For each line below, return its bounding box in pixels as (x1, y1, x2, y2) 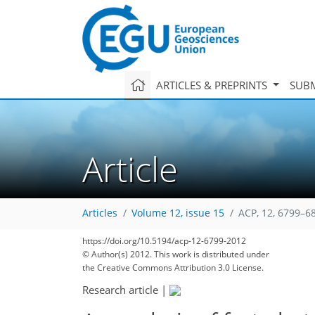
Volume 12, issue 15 (131, 207, 224, 220)
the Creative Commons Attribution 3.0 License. (82, 262, 264, 274)
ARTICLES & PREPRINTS (155, 77, 270, 92)
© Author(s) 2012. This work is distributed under (82, 248, 269, 260)
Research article (82, 282, 158, 297)
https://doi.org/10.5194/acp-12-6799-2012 (82, 235, 246, 247)
